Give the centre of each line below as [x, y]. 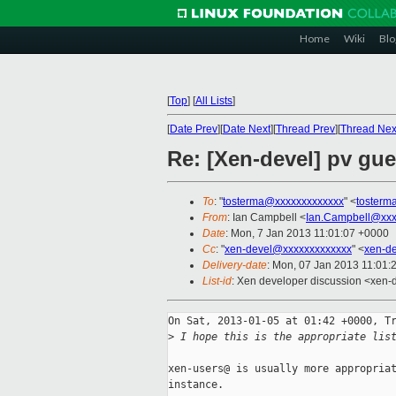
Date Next [247, 129]
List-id [217, 282]
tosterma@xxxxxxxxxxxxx [283, 202]
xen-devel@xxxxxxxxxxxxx [288, 250]
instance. [196, 385]
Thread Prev [305, 129]
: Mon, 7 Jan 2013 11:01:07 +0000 [307, 234]
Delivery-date [235, 266]
